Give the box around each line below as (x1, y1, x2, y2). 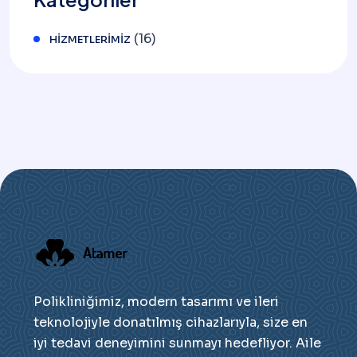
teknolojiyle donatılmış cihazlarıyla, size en (33, 314, 308, 331)
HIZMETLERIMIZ (49, 33, 131, 47)
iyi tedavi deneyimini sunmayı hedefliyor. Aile (33, 335, 321, 352)
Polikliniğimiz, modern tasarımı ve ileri (33, 293, 279, 311)
